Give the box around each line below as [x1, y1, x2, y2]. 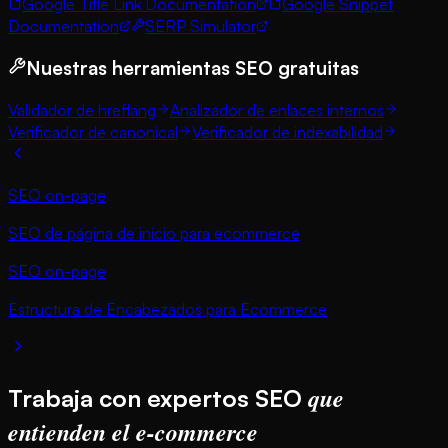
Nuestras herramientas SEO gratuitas [26, 56, 359, 80]
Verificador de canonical [8, 122, 178, 143]
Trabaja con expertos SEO [8, 382, 308, 413]
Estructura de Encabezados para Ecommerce [8, 299, 327, 320]
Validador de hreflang [8, 100, 156, 121]
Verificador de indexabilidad [192, 122, 383, 143]
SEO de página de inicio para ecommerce [8, 223, 300, 244]
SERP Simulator [145, 15, 256, 36]
